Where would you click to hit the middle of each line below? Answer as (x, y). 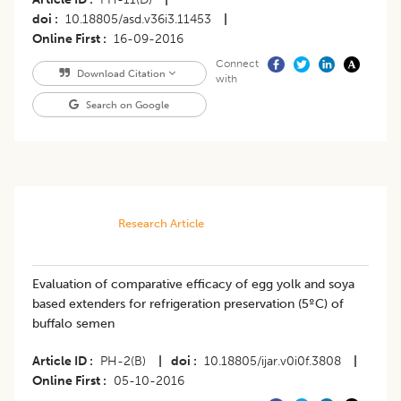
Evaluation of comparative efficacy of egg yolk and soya (193, 284)
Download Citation (121, 73)
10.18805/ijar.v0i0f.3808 (273, 361)
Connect (237, 63)
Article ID (60, 361)
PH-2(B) (123, 361)
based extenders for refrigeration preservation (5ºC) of (188, 303)
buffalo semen (73, 323)
